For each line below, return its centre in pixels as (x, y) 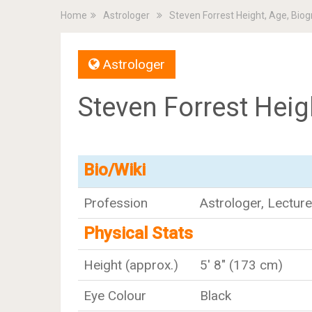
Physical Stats (138, 233)
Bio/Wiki (115, 170)
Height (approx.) (131, 265)
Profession (116, 203)
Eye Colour (115, 296)
